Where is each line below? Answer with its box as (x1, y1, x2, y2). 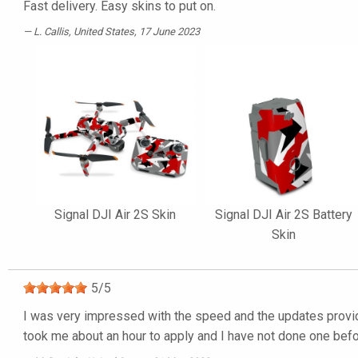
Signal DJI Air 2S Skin (54, 206, 177, 222)
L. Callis (34, 25, 69, 38)
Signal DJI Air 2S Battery (215, 206, 353, 222)
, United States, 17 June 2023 (69, 25, 200, 38)
